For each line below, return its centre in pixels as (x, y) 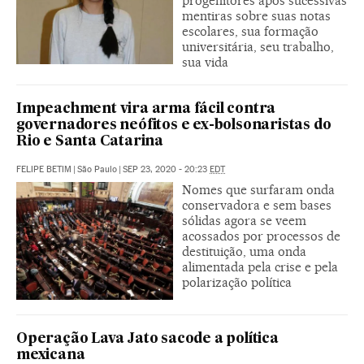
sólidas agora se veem (244, 220)
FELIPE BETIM (44, 169)
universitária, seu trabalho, (258, 46)
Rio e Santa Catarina (90, 141)
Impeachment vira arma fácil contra (146, 109)
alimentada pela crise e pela (260, 266)
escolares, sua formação (250, 31)
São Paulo (97, 169)
